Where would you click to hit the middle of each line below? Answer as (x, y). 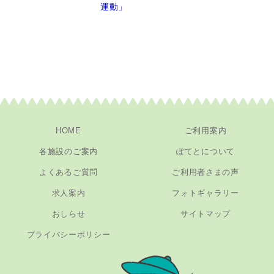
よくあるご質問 (68, 172)
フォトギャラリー (206, 193)
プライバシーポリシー (68, 235)
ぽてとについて (206, 151)
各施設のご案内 (68, 151)
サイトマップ (206, 214)
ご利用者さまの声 (206, 172)
